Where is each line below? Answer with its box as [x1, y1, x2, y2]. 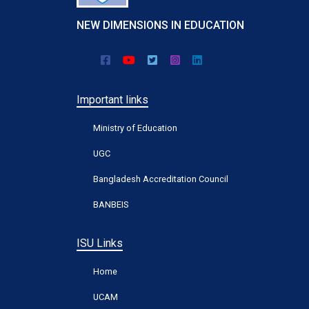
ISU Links [76, 236, 123, 250]
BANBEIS [92, 199, 128, 210]
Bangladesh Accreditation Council [92, 173, 228, 184]
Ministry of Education [92, 122, 177, 133]
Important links [76, 92, 148, 106]
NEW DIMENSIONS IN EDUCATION [76, 18, 244, 32]
